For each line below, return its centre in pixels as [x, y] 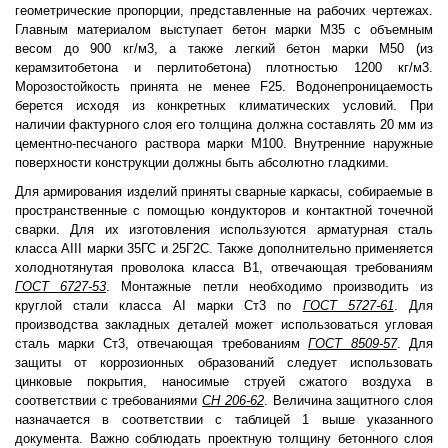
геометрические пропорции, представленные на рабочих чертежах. [224, 10]
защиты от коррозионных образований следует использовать [224, 362]
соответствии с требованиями [109, 400]
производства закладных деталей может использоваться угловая [224, 324]
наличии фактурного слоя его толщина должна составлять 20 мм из [224, 124]
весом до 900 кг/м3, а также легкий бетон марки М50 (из [224, 48]
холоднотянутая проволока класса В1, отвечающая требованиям [224, 267]
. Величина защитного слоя [348, 400]
